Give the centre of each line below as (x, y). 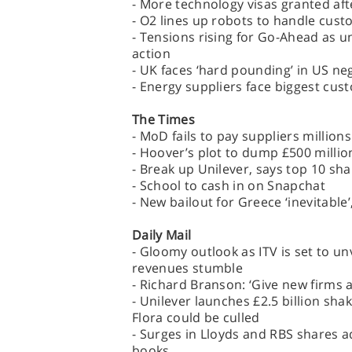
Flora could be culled (196, 317)
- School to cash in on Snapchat (229, 185)
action (151, 53)
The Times (163, 119)
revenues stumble (188, 268)
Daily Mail (162, 235)
